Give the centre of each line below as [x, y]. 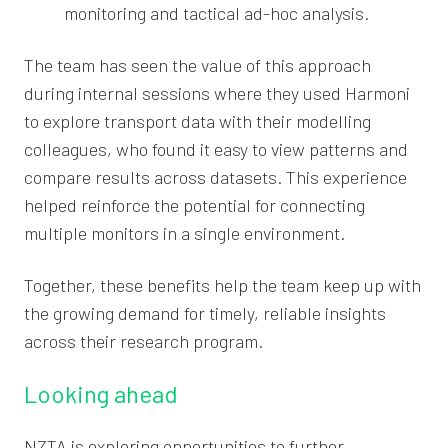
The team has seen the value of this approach [197, 64]
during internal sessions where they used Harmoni [217, 92]
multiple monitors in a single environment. [184, 232]
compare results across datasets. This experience [215, 176]
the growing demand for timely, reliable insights [205, 312]
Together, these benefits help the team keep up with [222, 284]
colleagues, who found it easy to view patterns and [216, 148]
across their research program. [143, 340]
